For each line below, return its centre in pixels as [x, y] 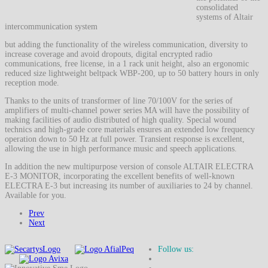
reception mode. [32, 83]
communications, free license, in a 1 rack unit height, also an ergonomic [127, 63]
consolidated [217, 7]
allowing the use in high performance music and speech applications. [121, 148]
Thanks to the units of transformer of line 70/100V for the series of [119, 100]
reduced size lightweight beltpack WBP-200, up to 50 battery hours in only [132, 73]
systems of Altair [225, 17]
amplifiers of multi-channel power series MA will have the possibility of [127, 110]
